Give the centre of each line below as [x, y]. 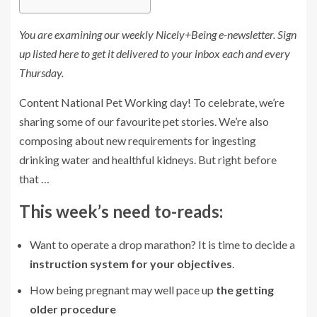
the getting [245, 290]
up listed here [49, 53]
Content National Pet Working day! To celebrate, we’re [152, 102]
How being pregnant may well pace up [123, 290]
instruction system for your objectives [131, 264]
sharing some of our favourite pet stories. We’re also [144, 121]
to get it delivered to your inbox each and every [184, 53]
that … [34, 179]
